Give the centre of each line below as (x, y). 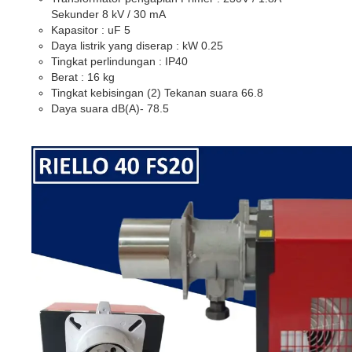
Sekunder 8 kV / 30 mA (108, 14)
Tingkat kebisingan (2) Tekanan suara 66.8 (157, 92)
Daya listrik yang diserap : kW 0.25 (137, 45)
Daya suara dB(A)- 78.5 (110, 108)
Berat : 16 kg (83, 77)
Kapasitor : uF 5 (91, 29)
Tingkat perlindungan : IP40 (119, 61)
